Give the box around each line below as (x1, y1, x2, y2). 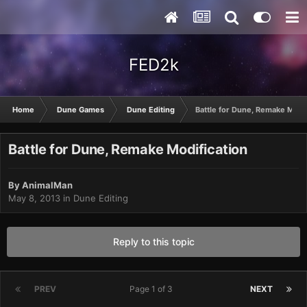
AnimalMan (22, 180, 73, 191)
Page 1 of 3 (130, 284, 177, 295)
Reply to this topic (112, 236, 195, 248)
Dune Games (57, 105, 104, 114)
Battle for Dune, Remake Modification (8, 141, 247, 158)
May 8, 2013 (8, 193, 60, 204)
